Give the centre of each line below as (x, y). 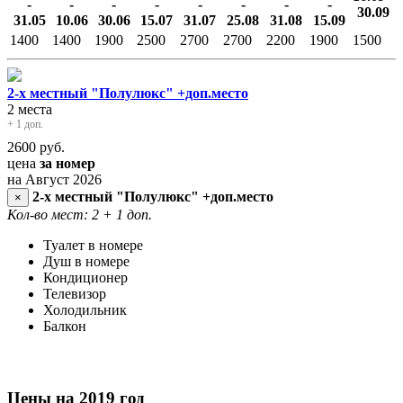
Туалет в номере (93, 245)
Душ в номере (86, 261)
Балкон (65, 326)
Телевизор (75, 293)
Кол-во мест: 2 (53, 214)
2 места (30, 109)
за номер (67, 163)
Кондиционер (85, 277)
